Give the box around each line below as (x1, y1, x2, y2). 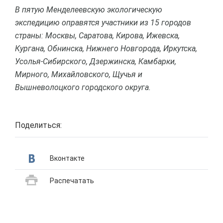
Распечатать (50, 176, 94, 185)
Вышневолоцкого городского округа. (15, 82, 151, 92)
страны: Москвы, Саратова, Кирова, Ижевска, (15, 30, 180, 40)
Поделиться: (15, 120, 62, 130)
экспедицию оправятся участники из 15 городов (15, 17, 191, 27)
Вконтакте (50, 154, 85, 162)
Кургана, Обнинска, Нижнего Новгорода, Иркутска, (15, 43, 197, 53)
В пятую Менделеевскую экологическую (15, 4, 162, 14)
